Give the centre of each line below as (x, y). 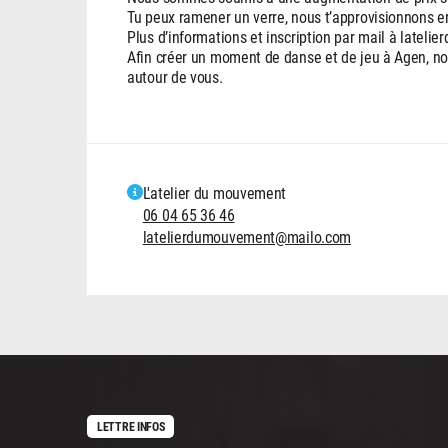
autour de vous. (175, 76)
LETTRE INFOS (131, 425)
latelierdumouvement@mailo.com (247, 236)
